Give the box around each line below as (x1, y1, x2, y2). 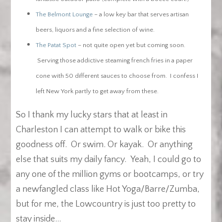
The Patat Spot (36, 42, 77, 49)
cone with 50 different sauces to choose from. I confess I (36, 72, 199, 80)
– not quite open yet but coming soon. (76, 42, 186, 49)
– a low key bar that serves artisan (93, 11, 189, 18)
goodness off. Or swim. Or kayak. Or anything (16, 140, 193, 150)
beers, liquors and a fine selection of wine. (36, 26, 155, 34)
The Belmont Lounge (36, 11, 93, 18)
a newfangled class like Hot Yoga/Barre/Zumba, (16, 184, 200, 195)
